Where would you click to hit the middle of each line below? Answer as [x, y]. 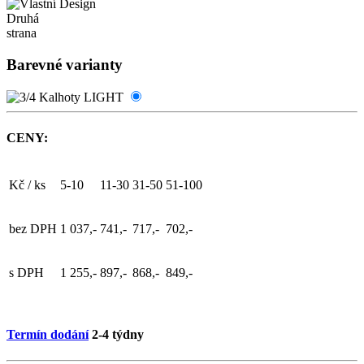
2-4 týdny [116, 335]
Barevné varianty [65, 64]
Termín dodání [48, 335]
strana [22, 33]
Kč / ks [27, 184]
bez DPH [33, 228]
